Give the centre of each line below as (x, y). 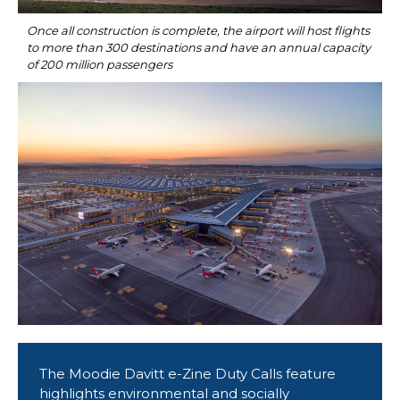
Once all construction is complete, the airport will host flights (198, 31)
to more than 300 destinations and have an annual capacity (199, 48)
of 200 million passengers (100, 65)
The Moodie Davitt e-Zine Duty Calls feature (187, 374)
